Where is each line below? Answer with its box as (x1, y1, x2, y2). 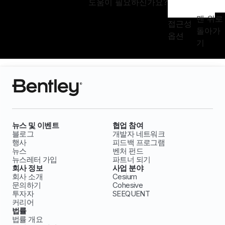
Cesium (113, 172, 137, 182)
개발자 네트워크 (113, 129, 165, 139)
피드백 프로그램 (113, 138, 165, 148)
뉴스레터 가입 (12, 155, 57, 165)
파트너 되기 (113, 155, 151, 165)
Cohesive (113, 180, 143, 190)
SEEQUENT (113, 189, 150, 199)
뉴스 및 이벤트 (12, 121, 59, 131)
